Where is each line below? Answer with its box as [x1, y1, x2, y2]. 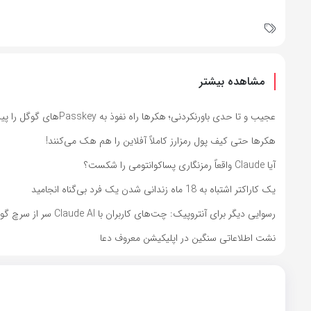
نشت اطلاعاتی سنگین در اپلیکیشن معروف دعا [100, 230, 276, 246]
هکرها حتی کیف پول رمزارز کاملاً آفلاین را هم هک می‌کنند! [46, 133, 276, 149]
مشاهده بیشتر [199, 73, 264, 91]
